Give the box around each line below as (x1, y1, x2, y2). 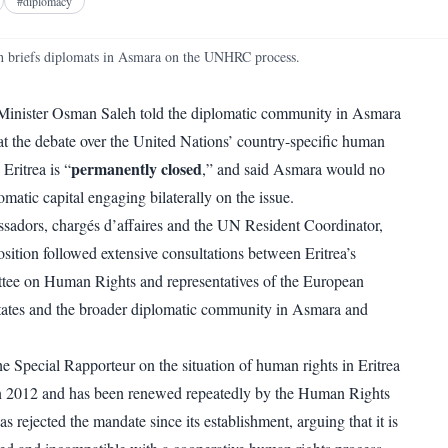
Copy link (221, 36, 275, 55)
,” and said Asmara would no (202, 158, 385, 180)
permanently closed (71, 157, 202, 181)
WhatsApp (110, 36, 167, 55)
